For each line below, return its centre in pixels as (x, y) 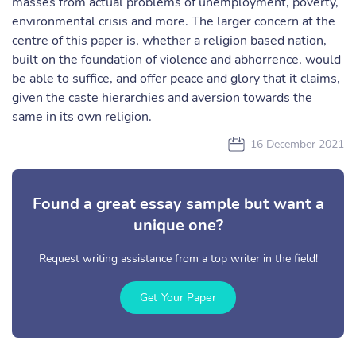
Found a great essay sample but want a (178, 204)
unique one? (178, 225)
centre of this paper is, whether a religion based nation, (169, 41)
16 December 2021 (297, 144)
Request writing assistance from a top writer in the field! (178, 259)
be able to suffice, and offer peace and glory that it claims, (176, 79)
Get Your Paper (178, 298)
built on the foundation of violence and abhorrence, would (176, 60)
